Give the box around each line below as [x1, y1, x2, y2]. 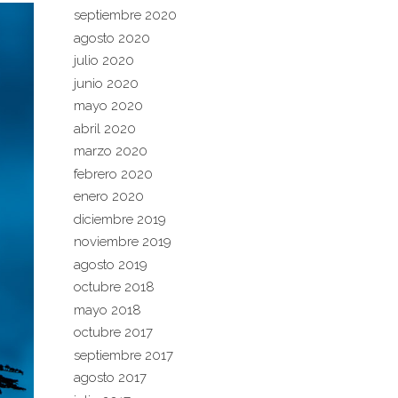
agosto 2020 [73, 29, 150, 46]
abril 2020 [73, 120, 136, 137]
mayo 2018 [73, 301, 141, 318]
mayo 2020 [73, 98, 143, 114]
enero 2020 [73, 188, 144, 204]
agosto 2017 [73, 370, 147, 386]
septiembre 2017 [73, 346, 173, 363]
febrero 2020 [73, 165, 153, 182]
